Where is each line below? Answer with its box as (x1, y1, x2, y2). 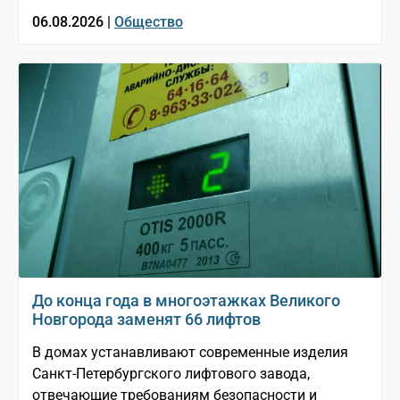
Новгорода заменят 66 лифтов (32, 310, 261, 329)
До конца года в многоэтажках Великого (32, 291, 340, 311)
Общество (114, 13, 183, 31)
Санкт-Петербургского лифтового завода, (32, 365, 310, 383)
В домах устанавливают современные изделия (32, 344, 348, 362)
